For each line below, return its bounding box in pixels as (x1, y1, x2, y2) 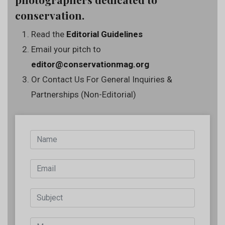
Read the (31, 29, 66, 39)
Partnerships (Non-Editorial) (31, 89, 136, 99)
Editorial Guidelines (66, 29, 143, 39)
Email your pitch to (31, 44, 101, 54)
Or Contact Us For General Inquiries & (31, 74, 172, 84)
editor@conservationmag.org (31, 59, 149, 69)
